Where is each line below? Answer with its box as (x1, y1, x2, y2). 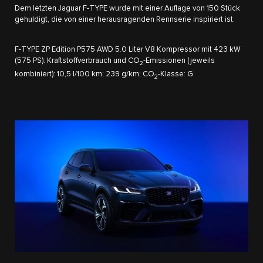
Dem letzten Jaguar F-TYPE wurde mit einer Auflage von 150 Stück (15, 4, 240, 12)
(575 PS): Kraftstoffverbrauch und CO (15, 56, 140, 65)
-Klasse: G (158, 70, 193, 79)
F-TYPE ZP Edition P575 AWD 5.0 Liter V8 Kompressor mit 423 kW (15, 45, 240, 53)
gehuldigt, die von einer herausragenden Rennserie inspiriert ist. (15, 15, 235, 23)
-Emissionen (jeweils (143, 56, 215, 65)
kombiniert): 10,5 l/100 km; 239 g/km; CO (15, 70, 154, 79)
